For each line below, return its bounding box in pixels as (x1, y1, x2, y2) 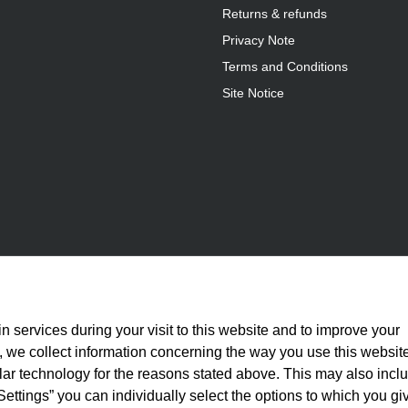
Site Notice (222, 86, 284, 101)
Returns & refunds (222, 6, 327, 22)
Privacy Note (222, 33, 295, 48)
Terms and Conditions (222, 59, 348, 75)
